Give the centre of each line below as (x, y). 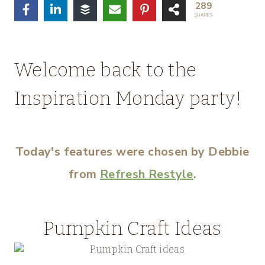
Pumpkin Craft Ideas (132, 228)
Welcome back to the (106, 70)
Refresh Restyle (146, 174)
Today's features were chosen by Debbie (132, 152)
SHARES (203, 15)
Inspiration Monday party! (128, 98)
